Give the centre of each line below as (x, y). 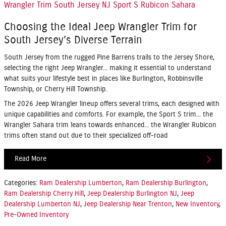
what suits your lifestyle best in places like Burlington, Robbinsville (103, 78)
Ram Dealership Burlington (166, 183)
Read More (31, 159)
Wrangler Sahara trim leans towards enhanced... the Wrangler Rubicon (110, 125)
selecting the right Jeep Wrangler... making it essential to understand (107, 68)
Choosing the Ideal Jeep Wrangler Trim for (100, 27)
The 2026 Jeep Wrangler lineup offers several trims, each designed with (112, 104)
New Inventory (197, 205)
